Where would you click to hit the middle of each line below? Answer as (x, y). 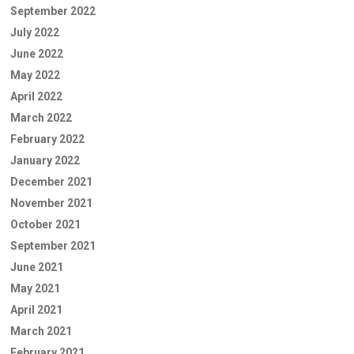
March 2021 (41, 331)
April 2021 (36, 309)
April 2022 (36, 96)
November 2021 (51, 203)
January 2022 (45, 160)
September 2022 (53, 11)
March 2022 (41, 117)
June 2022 (37, 53)
